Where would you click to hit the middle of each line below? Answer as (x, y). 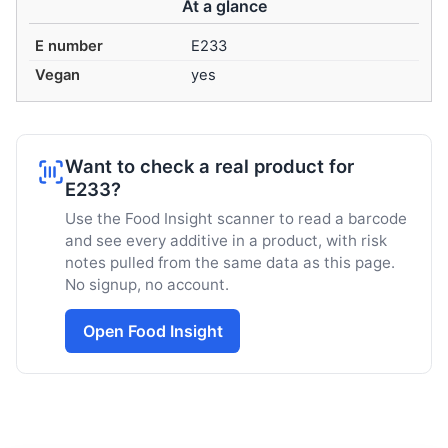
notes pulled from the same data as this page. (230, 262)
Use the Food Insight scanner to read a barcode (236, 218)
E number (69, 46)
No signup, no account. (147, 284)
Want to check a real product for (209, 166)
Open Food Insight (152, 330)
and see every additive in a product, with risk (226, 240)
